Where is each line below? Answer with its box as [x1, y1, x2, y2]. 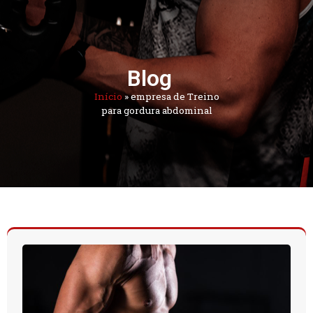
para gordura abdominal [101, 104, 212, 117]
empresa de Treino [130, 90, 219, 103]
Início [94, 90, 122, 103]
